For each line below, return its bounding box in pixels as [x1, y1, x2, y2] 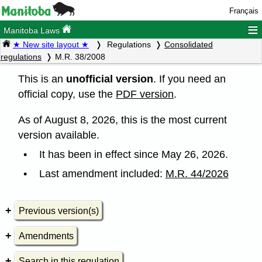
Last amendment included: [39, 167, 166, 180]
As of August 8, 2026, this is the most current [18, 113, 227, 126]
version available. [18, 129, 100, 141]
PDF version [116, 88, 174, 100]
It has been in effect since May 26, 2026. [39, 148, 228, 160]
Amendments [18, 230, 74, 241]
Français [229, 6, 258, 15]
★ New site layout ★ [13, 40, 89, 50]
